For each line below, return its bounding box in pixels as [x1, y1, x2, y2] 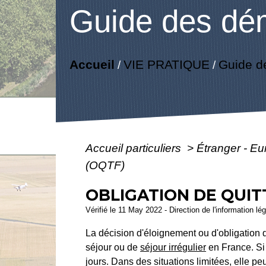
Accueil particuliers [85, 141, 185, 154]
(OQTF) [85, 159, 125, 172]
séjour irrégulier [140, 242, 207, 252]
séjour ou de [85, 242, 141, 252]
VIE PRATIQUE [123, 58, 210, 72]
